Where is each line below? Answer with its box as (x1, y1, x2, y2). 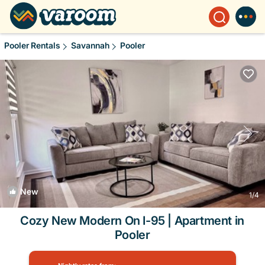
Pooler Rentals (4, 40, 62, 50)
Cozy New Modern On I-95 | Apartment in (20, 214, 244, 228)
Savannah (71, 40, 109, 50)
